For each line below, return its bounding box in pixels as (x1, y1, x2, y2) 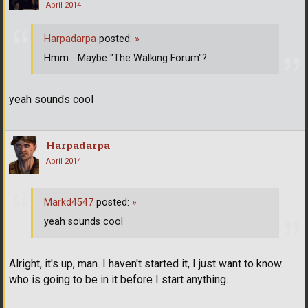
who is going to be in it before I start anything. (9, 272, 228, 286)
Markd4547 (44, 197, 93, 209)
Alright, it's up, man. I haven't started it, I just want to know (9, 256, 282, 270)
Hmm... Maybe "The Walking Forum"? (44, 52, 207, 64)
